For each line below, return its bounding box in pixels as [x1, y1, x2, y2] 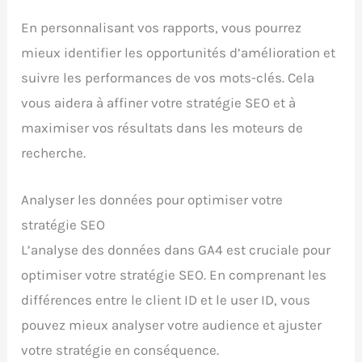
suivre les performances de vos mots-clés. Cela [21, 69, 315, 86]
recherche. [21, 145, 86, 162]
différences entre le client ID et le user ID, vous [21, 292, 311, 309]
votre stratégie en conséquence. [21, 342, 220, 359]
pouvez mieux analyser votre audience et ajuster [21, 317, 322, 334]
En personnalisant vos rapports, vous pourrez [21, 19, 302, 36]
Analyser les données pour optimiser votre [21, 192, 284, 208]
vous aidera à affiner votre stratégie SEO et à [21, 95, 297, 112]
